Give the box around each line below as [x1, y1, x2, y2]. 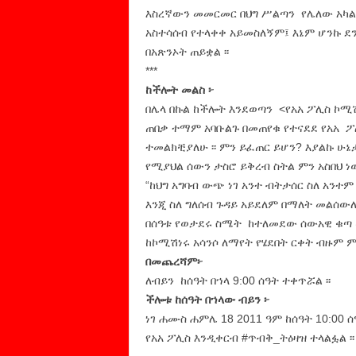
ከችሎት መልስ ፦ [145, 83, 214, 96]
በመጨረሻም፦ [145, 254, 203, 268]
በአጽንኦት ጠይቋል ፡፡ [145, 44, 229, 58]
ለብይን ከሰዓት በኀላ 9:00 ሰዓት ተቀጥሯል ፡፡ [145, 273, 331, 287]
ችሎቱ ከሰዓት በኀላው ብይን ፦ [145, 292, 269, 306]
